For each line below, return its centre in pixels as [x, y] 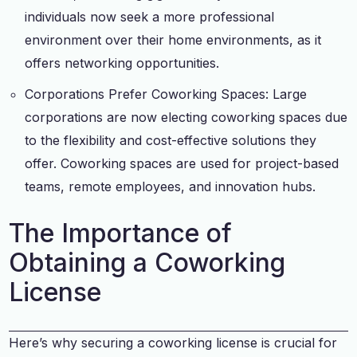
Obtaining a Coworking [147, 262]
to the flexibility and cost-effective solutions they [171, 140]
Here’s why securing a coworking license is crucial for [173, 342]
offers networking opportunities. [122, 63]
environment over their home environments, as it [173, 39]
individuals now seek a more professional [150, 16]
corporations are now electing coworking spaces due [186, 117]
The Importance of [121, 233]
